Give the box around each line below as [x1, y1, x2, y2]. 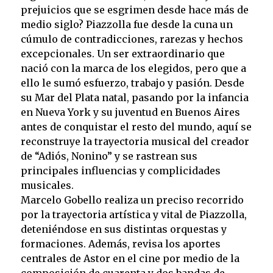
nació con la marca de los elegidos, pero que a [20, 62, 246, 75]
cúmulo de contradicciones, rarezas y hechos [20, 33, 243, 46]
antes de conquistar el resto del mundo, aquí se [20, 121, 252, 133]
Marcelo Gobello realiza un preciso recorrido [20, 194, 244, 207]
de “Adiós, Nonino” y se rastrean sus [20, 150, 197, 163]
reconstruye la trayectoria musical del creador [20, 135, 249, 148]
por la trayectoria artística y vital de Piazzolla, [20, 208, 247, 221]
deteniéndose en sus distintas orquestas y [20, 223, 227, 236]
